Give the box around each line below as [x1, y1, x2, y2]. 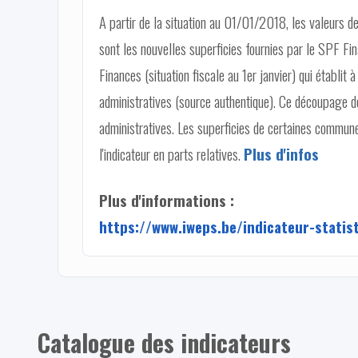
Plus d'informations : [99, 189, 234, 211]
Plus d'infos [244, 142, 319, 165]
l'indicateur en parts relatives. [99, 142, 244, 165]
